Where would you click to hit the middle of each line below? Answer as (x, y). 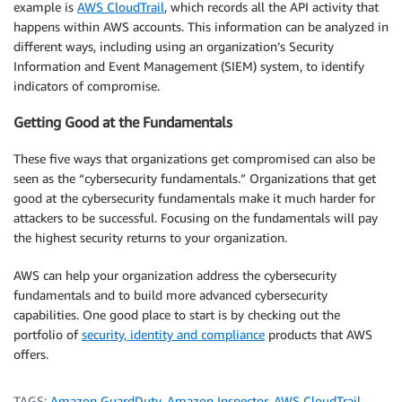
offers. (31, 354)
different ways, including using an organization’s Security (174, 46)
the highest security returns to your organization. (150, 237)
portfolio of (48, 334)
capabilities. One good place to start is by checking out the (177, 314)
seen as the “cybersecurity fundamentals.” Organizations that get (195, 178)
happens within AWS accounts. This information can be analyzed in (201, 26)
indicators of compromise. (87, 85)
